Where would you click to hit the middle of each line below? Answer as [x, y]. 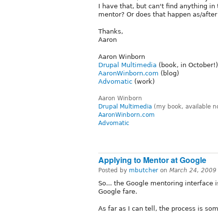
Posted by [114, 170]
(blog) [169, 73]
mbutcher [144, 170]
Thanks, [111, 32]
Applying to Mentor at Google [152, 160]
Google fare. [118, 191]
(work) [144, 82]
